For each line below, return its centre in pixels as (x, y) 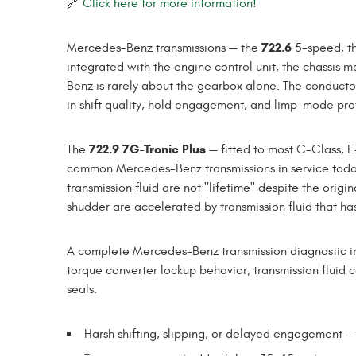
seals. (82, 289)
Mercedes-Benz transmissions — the (164, 47)
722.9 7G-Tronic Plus (147, 149)
